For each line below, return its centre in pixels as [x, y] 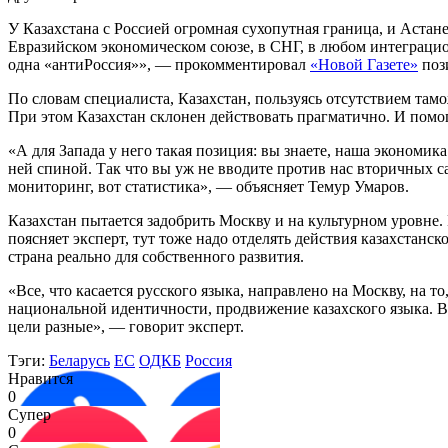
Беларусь [79, 361]
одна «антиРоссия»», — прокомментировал [159, 65]
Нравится [40, 379]
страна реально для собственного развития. [156, 257]
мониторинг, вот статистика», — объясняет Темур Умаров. [208, 187]
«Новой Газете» [364, 65]
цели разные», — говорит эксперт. [126, 327]
